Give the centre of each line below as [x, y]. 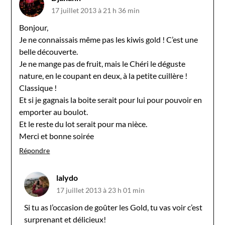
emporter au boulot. [54, 111]
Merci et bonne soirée [57, 136]
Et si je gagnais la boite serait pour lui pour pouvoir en [111, 99]
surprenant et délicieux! [65, 219]
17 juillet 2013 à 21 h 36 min [96, 10]
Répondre [35, 150]
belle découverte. [49, 51]
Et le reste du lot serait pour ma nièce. [83, 124]
